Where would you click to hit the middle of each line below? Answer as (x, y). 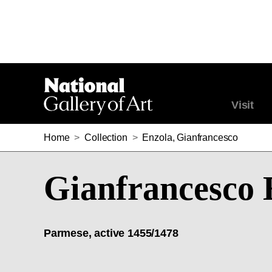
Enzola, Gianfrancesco (190, 138)
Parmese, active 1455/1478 (111, 233)
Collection (106, 138)
